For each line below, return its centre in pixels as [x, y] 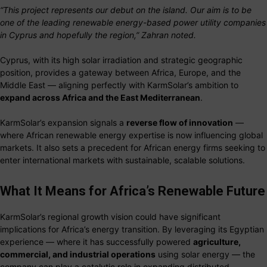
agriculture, [217, 242]
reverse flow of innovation [180, 123]
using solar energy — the [205, 254]
